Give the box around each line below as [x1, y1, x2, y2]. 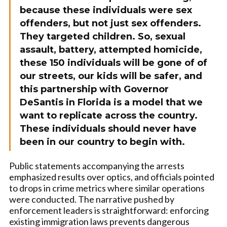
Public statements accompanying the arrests [9, 160, 184, 171]
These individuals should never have [20, 123, 197, 134]
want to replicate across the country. [20, 109, 198, 121]
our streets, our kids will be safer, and [20, 70, 202, 82]
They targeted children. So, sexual [20, 30, 185, 42]
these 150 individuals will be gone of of [20, 57, 207, 68]
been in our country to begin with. [20, 136, 185, 147]
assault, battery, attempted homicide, [20, 44, 202, 55]
